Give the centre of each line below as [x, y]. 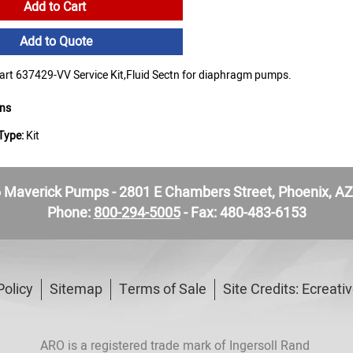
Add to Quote [56, 42]
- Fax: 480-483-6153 [243, 213]
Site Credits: [262, 290]
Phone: [70, 213]
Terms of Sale [163, 290]
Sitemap [76, 290]
